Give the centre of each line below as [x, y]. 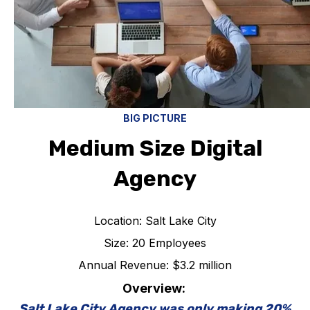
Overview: [155, 288]
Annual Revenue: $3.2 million [155, 265]
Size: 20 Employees [155, 243]
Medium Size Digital [155, 148]
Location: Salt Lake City [155, 220]
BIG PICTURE [155, 118]
